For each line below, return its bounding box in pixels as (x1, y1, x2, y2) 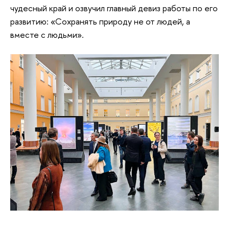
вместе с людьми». (10, 28, 84, 40)
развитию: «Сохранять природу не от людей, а (10, 15, 190, 27)
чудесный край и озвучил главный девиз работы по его (10, 2, 218, 14)
